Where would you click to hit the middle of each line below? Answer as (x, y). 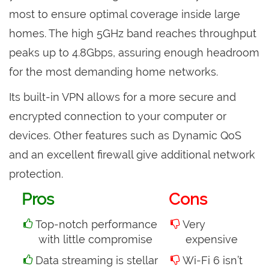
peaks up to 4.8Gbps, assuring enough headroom (134, 53)
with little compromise (95, 240)
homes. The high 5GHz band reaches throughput (133, 34)
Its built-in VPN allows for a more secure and (122, 97)
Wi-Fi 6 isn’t (212, 261)
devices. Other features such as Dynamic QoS (125, 136)
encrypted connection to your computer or (118, 116)
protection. (36, 174)
